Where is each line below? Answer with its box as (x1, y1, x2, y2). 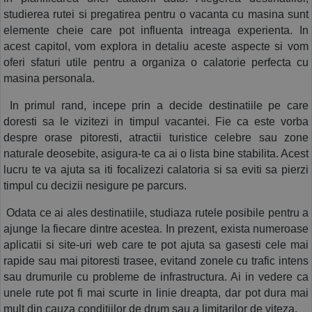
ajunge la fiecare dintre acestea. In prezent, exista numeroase (3, 222, 309, 235)
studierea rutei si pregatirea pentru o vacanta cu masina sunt (3, 8, 309, 20)
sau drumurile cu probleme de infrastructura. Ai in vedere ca (3, 270, 309, 283)
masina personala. (3, 72, 95, 84)
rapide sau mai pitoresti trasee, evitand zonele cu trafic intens (3, 254, 309, 267)
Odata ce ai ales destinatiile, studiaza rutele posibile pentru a (3, 206, 309, 219)
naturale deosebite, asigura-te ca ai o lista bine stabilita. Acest (3, 147, 309, 159)
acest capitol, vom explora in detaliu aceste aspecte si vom (3, 40, 309, 52)
